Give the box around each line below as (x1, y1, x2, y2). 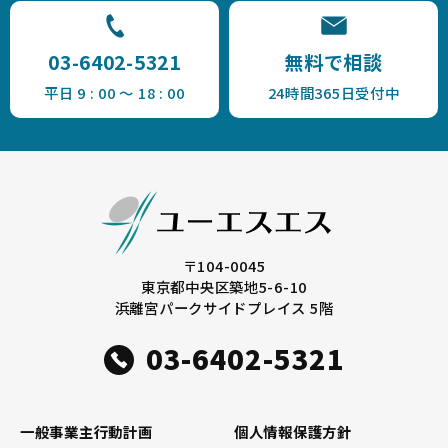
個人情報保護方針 (234, 421, 352, 443)
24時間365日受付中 (267, 82, 400, 103)
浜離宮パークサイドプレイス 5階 (114, 297, 334, 319)
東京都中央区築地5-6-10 (140, 276, 308, 298)
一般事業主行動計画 (20, 421, 153, 443)
